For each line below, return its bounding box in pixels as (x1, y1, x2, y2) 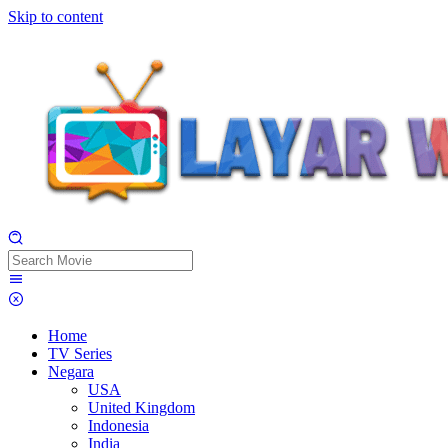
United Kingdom (88, 399, 195, 416)
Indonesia (88, 417, 149, 434)
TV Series (48, 345, 112, 362)
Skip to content (8, 8, 103, 25)
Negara (48, 363, 94, 380)
